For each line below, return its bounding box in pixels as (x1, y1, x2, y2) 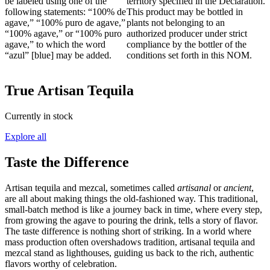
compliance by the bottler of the (126, 39, 246, 50)
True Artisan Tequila (5, 83, 134, 99)
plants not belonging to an (126, 17, 225, 28)
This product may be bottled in (126, 7, 243, 17)
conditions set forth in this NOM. (126, 50, 252, 61)
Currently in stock (5, 111, 73, 122)
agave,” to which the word (5, 39, 105, 50)
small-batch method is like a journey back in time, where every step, (5, 204, 262, 215)
